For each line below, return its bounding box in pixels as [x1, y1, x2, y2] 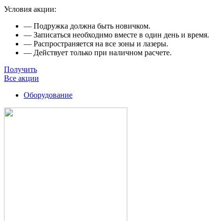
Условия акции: [4, 5, 56, 14]
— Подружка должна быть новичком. [24, 22, 150, 31]
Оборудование [24, 91, 73, 100]
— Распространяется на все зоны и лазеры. [24, 39, 168, 48]
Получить [4, 65, 37, 74]
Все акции [4, 74, 39, 83]
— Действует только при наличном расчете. [24, 48, 172, 57]
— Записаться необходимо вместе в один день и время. [24, 31, 209, 39]
